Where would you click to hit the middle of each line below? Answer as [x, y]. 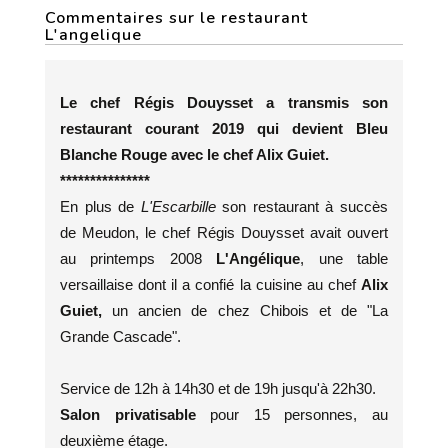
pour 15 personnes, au [299, 414]
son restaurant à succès [305, 206]
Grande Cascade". [120, 336]
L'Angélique [251, 258]
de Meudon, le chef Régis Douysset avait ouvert [224, 232]
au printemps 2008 [131, 258]
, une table [344, 258]
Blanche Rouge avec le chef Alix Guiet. [194, 154]
